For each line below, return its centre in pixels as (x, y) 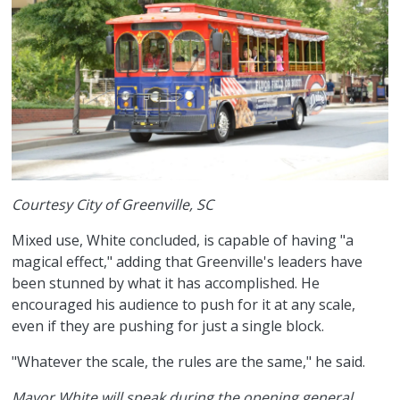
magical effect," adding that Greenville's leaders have (187, 262)
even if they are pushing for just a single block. (168, 326)
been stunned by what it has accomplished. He (166, 283)
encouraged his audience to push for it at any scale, (184, 305)
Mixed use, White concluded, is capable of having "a (183, 241)
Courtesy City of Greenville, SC (113, 205)
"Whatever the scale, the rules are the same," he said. (189, 362)
